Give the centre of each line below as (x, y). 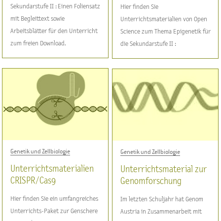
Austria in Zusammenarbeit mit (161, 211)
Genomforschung (151, 181)
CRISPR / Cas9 (33, 181)
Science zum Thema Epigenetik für (166, 31)
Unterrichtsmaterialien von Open (164, 19)
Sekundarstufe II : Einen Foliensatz (55, 6)
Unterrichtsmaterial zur (164, 169)
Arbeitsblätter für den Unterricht (54, 31)
